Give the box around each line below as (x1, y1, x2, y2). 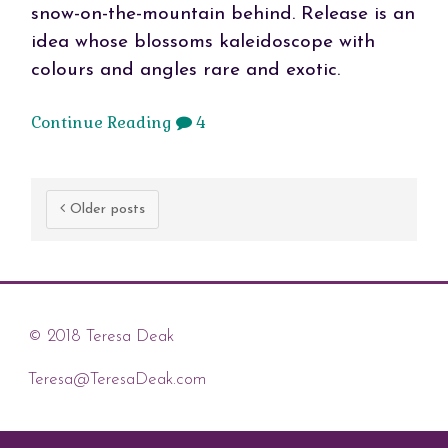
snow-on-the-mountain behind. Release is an (30, 5, 415, 25)
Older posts (64, 202, 145, 218)
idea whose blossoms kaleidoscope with (30, 33, 375, 53)
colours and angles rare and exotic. (30, 61, 340, 81)
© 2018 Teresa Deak (27, 327, 174, 345)
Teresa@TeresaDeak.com (27, 371, 206, 389)
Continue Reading (30, 112, 172, 134)
